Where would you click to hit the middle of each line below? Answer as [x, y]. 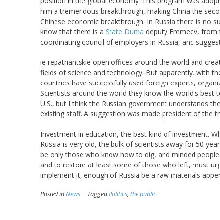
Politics [118, 194]
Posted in [53, 194]
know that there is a [73, 31]
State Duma [125, 31]
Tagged [98, 194]
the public [143, 194]
